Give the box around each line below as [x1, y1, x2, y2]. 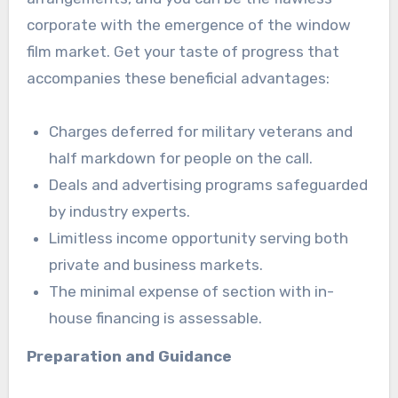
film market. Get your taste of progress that [26, 42, 339, 60]
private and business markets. [49, 255, 264, 274]
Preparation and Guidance [26, 346, 232, 365]
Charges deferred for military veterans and [49, 122, 354, 140]
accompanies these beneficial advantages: [26, 68, 330, 87]
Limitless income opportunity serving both [49, 228, 349, 247]
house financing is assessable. [49, 308, 263, 327]
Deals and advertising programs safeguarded [49, 175, 369, 194]
